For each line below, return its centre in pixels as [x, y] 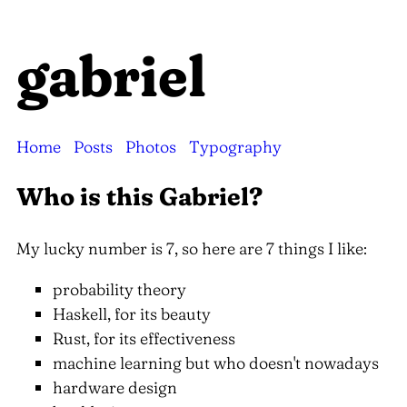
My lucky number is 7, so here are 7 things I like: [192, 248]
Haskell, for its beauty [132, 313]
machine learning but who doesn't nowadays [216, 362]
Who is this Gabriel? [139, 197]
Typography [235, 147]
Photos [151, 147]
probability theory [119, 289]
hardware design [115, 387]
